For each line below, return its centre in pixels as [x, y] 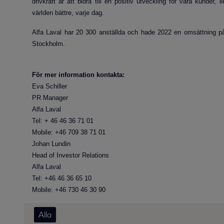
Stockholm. [48, 44]
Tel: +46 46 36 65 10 [116, 178]
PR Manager [50, 98]
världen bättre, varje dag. [68, 13]
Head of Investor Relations [115, 155]
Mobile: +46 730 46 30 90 [69, 190]
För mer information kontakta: [78, 75]
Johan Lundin [115, 144]
